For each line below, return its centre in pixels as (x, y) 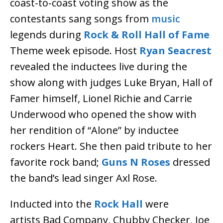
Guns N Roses (136, 162)
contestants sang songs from (81, 19)
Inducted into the (52, 204)
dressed (190, 162)
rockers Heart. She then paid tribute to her (111, 146)
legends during (47, 35)
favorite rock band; (56, 162)
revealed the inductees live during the (99, 67)
